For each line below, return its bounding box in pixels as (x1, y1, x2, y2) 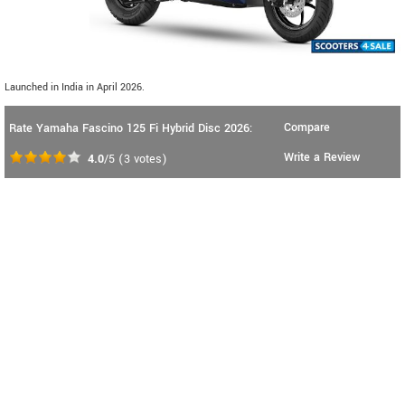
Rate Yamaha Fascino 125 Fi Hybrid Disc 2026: (9, 120, 252, 137)
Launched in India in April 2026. (5, 80, 145, 95)
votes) (130, 151, 167, 168)
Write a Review (284, 149, 360, 166)
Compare (284, 119, 330, 137)
